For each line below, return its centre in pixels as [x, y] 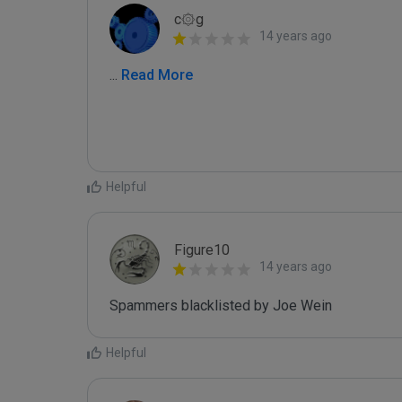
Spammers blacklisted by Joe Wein [223, 306]
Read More [155, 75]
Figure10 [202, 250]
